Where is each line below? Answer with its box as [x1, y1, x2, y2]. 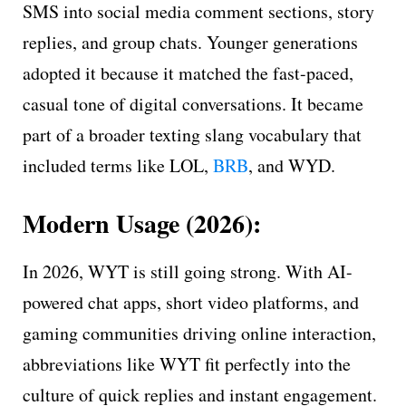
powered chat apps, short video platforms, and [23, 289, 359, 314]
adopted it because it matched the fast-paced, [23, 60, 353, 85]
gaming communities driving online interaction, [23, 320, 376, 345]
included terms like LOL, [23, 152, 213, 178]
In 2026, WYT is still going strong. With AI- [23, 258, 353, 284]
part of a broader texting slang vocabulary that [23, 121, 362, 147]
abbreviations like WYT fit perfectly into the [23, 351, 351, 376]
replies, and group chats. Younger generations [23, 29, 358, 54]
